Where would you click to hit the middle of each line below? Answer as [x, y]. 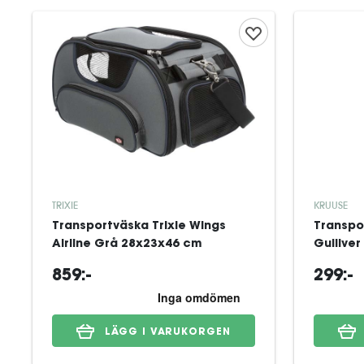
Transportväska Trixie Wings [139, 227]
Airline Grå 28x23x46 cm [127, 245]
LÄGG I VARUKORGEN [168, 332]
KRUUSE [331, 205]
